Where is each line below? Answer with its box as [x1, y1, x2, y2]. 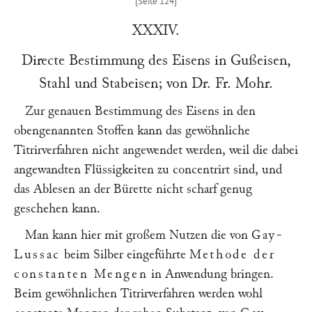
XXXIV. [132, 22, 180, 38]
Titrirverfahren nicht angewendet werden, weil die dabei [14, 143, 298, 157]
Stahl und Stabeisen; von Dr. [39, 75, 215, 91]
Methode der [189, 248, 276, 261]
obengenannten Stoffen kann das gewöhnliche [14, 124, 250, 137]
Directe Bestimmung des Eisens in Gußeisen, [21, 52, 291, 68]
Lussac [14, 248, 61, 261]
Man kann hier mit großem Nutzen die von [25, 228, 251, 242]
